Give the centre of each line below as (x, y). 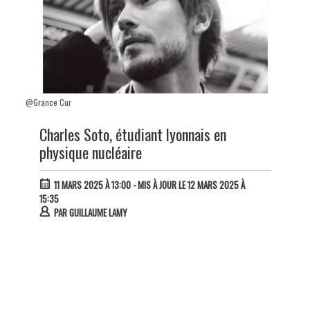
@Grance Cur (48, 103)
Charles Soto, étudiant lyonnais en (133, 135)
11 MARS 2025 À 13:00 (92, 185)
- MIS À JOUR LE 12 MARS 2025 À (188, 185)
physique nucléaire (90, 153)
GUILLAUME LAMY (98, 213)
